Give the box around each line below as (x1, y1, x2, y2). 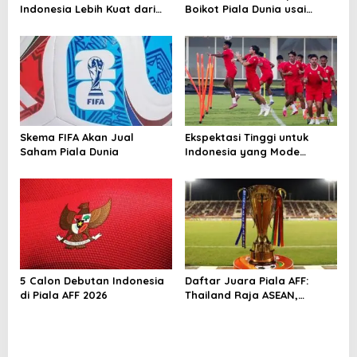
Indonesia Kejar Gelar (184, 302, 300, 316)
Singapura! (20, 16, 77, 29)
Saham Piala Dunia (20, 145, 119, 159)
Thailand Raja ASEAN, (184, 288, 298, 301)
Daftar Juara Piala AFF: (184, 273, 308, 287)
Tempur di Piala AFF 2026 (184, 159, 315, 173)
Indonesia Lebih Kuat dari (20, 2, 155, 15)
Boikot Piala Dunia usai (184, 2, 306, 15)
